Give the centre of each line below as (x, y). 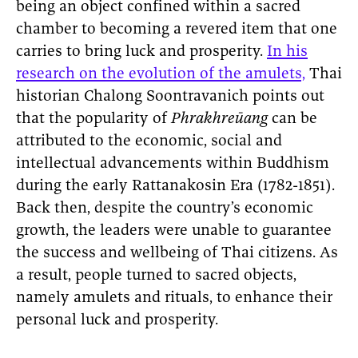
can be (294, 119)
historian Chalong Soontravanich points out (170, 97)
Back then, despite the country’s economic (165, 209)
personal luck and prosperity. (117, 320)
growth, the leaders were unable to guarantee (174, 231)
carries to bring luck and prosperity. (141, 52)
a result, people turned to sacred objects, (156, 276)
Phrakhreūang (221, 119)
